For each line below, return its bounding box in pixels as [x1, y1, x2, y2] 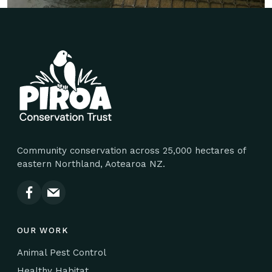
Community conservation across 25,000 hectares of [17, 145, 246, 157]
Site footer [9, 35, 87, 53]
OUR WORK [17, 225, 68, 236]
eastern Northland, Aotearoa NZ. [17, 158, 165, 170]
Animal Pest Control [17, 247, 106, 259]
